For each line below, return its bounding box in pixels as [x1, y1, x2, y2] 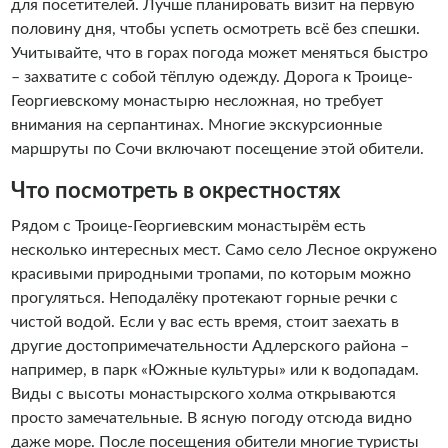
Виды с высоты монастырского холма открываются [10, 386, 396, 402]
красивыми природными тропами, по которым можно [10, 266, 411, 282]
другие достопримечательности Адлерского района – [10, 338, 409, 354]
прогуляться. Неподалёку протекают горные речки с [10, 290, 398, 306]
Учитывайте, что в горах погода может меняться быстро [10, 45, 428, 61]
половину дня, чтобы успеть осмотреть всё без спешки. [10, 21, 420, 37]
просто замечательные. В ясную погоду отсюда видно [10, 410, 412, 426]
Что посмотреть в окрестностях [10, 180, 340, 202]
